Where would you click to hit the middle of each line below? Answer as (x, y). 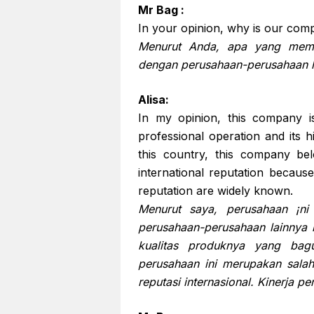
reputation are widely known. (216, 191)
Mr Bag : (161, 10)
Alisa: (153, 100)
